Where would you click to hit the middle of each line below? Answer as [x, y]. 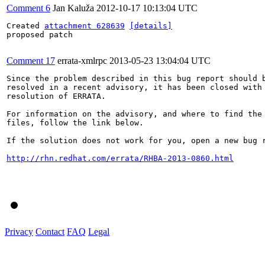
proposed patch [40, 34]
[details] [151, 25]
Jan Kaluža [73, 8]
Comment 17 [31, 60]
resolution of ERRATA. [56, 96]
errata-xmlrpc [82, 60]
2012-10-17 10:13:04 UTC [147, 8]
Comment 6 [28, 8]
